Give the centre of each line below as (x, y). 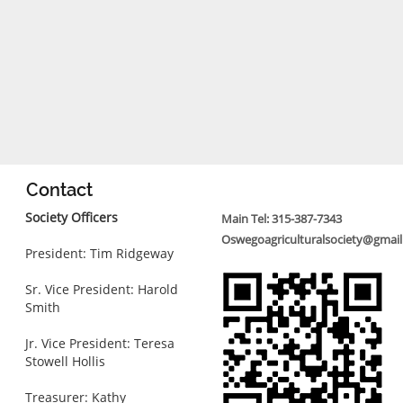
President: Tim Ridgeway (100, 253)
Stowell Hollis (66, 361)
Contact (60, 190)
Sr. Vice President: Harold (102, 289)
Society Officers (72, 217)
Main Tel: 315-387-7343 (281, 218)
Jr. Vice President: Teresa (100, 343)
